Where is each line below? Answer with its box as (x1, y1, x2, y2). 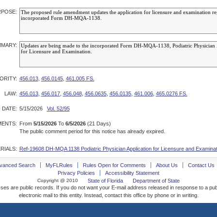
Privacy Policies (58, 170, 95, 176)
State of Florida (88, 178, 123, 184)
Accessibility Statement (105, 170, 159, 176)
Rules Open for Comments (82, 162, 146, 168)
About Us (155, 162, 178, 168)
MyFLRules (45, 162, 73, 168)
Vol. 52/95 (46, 106, 70, 111)
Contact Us (187, 162, 215, 168)
